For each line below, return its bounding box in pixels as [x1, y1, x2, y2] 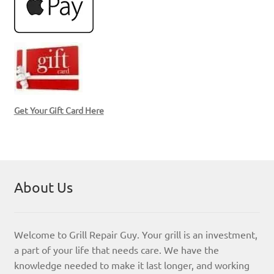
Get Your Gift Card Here [13, 104, 104, 116]
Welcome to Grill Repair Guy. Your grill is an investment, [13, 228, 257, 240]
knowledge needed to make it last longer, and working [13, 258, 250, 271]
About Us [13, 178, 73, 196]
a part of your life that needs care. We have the [13, 243, 219, 256]
